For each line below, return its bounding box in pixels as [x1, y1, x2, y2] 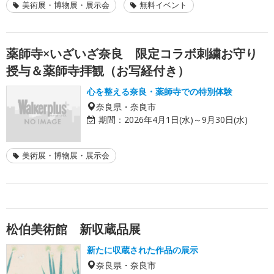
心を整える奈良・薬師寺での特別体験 [87, 85, 232, 97]
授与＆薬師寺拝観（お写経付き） [6, 62, 190, 79]
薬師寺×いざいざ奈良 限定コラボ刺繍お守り [6, 45, 257, 62]
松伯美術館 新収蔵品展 [6, 220, 141, 237]
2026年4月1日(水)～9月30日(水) [124, 113, 248, 125]
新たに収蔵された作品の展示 [87, 243, 198, 256]
